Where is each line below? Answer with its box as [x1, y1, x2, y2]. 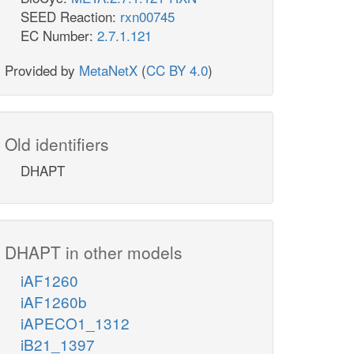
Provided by [5, 60, 79, 81]
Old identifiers [5, 132, 109, 156]
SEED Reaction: [21, 6, 120, 27]
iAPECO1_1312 [21, 312, 130, 334]
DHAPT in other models [5, 240, 183, 265]
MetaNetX [79, 60, 137, 81]
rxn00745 [120, 6, 175, 27]
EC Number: [21, 25, 97, 46]
